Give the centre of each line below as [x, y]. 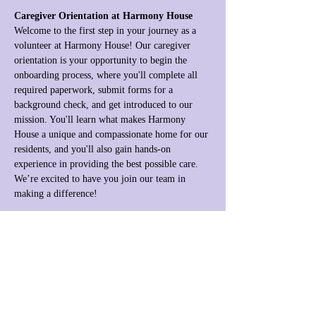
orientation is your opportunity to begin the [102, 60]
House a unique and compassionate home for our [113, 134]
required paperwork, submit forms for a [95, 90]
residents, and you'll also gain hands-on [94, 149]
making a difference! [56, 194]
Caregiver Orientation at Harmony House [103, 16]
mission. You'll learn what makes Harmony [101, 120]
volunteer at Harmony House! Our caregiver [104, 45]
